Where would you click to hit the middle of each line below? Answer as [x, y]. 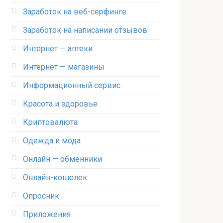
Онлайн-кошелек [55, 177]
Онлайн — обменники [62, 159]
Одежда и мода [52, 141]
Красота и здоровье [60, 104]
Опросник [41, 196]
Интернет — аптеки [58, 49]
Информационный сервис [72, 85]
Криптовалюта [50, 122]
